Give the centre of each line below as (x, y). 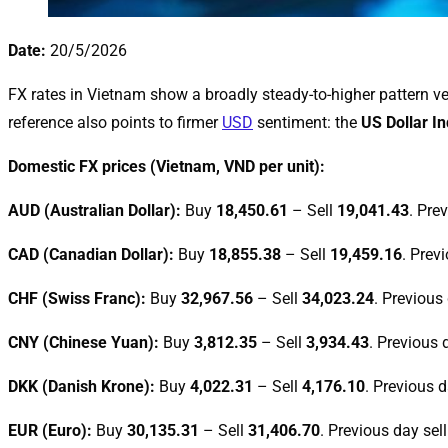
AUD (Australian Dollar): (94, 210)
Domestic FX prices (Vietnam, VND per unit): (166, 166)
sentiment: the (307, 122)
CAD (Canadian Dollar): (91, 254)
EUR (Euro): (50, 430)
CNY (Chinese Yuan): (83, 342)
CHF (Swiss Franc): (77, 298)
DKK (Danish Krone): (81, 386)
